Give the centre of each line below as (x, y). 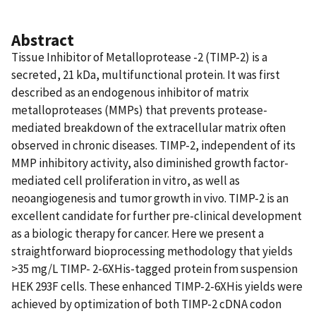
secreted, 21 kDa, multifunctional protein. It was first (146, 74)
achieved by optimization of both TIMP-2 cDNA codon (146, 304)
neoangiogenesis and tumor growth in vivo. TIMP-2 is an (150, 198)
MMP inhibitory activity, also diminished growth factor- (150, 163)
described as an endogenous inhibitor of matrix (130, 92)
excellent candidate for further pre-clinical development (157, 215)
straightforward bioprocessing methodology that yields (152, 251)
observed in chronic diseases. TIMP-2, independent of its (153, 145)
